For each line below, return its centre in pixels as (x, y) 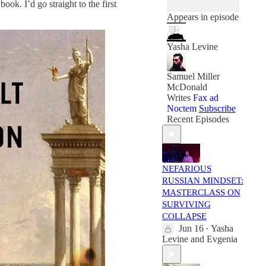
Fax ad (205, 98)
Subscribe (217, 108)
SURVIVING (186, 204)
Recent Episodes (198, 119)
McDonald (187, 87)
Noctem (181, 108)
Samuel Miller (193, 76)
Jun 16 (191, 228)
